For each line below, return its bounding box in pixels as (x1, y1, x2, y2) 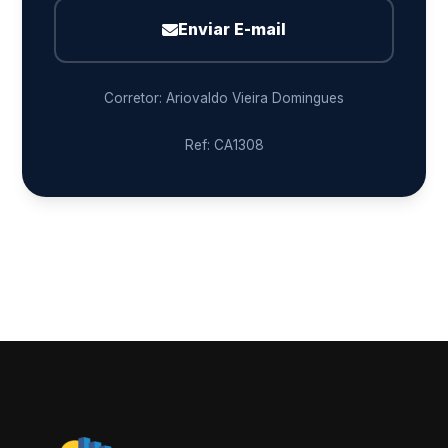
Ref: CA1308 (184, 136, 264, 153)
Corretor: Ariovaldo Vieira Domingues (104, 89, 344, 106)
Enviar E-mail (178, 19, 286, 40)
